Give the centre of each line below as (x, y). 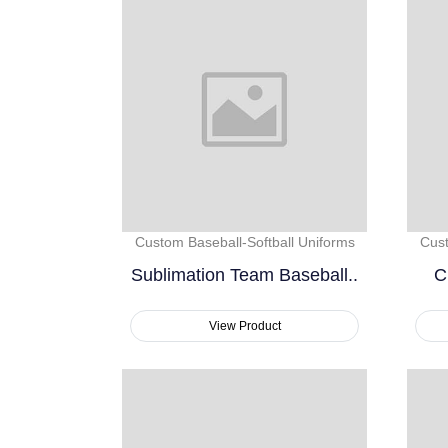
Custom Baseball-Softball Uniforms (244, 242)
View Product (244, 326)
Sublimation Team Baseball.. (244, 275)
